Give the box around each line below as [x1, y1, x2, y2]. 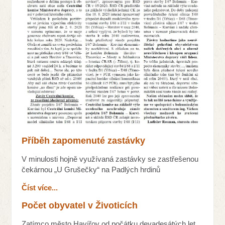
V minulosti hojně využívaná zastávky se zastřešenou [22, 155, 199, 164]
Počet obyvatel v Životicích [22, 200, 138, 211]
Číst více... [22, 183, 58, 192]
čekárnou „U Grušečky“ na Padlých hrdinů [22, 165, 163, 174]
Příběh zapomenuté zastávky [22, 136, 146, 146]
